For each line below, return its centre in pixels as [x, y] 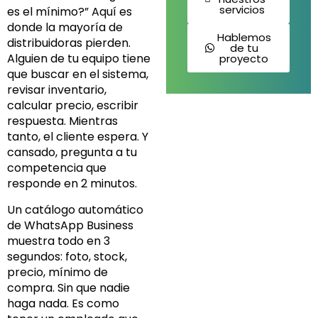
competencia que [57, 168]
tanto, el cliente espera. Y [78, 137]
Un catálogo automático [75, 210]
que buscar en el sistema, [78, 75]
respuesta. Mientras [62, 121]
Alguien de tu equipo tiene [79, 59]
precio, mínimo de [57, 273]
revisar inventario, [57, 90]
